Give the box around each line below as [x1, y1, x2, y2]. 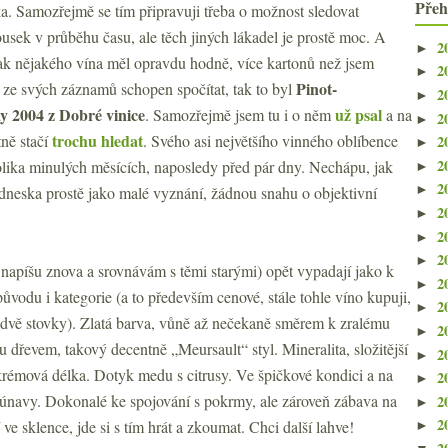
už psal [335, 103, 382, 126]
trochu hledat [52, 129, 143, 152]
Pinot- [296, 77, 337, 100]
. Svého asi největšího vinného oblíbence [143, 130, 398, 151]
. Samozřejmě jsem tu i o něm [145, 104, 335, 125]
